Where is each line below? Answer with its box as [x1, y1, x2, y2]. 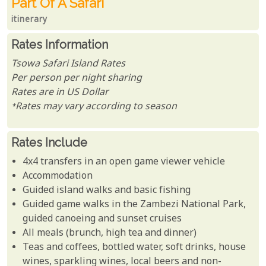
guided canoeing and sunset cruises [23, 212, 182, 226]
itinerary [11, 14, 47, 26]
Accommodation [23, 169, 93, 183]
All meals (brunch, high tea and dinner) [23, 226, 197, 240]
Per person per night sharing [11, 71, 142, 85]
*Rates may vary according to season [11, 100, 177, 114]
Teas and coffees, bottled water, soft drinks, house [23, 240, 246, 255]
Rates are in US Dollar [11, 85, 109, 100]
